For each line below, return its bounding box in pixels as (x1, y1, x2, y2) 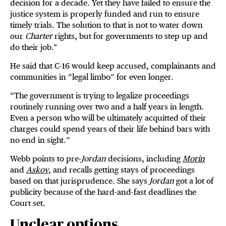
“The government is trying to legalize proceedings (10, 91, 189, 101)
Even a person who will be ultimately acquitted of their (10, 113, 206, 123)
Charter (25, 31, 54, 41)
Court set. (10, 198, 49, 208)
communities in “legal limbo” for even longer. (10, 72, 178, 82)
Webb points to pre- (10, 154, 81, 164)
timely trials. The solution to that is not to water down (10, 20, 203, 30)
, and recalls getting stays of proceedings (48, 165, 195, 175)
